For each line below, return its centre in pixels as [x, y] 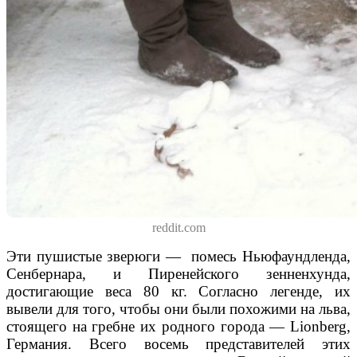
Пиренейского [194, 273]
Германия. [48, 343]
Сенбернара [44, 273]
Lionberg [318, 326]
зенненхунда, [308, 273]
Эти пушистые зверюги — [99, 256]
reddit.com [178, 227]
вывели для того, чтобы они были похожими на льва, [178, 308]
